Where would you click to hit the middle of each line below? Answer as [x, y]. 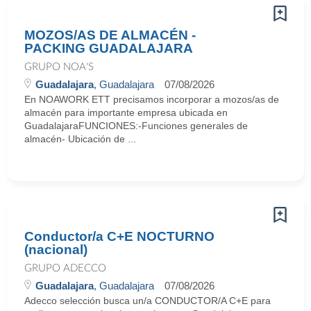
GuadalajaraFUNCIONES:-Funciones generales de [136, 126]
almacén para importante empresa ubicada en [126, 112]
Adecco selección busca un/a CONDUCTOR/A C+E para [148, 301]
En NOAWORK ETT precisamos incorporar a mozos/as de [152, 99]
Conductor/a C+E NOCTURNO [119, 236]
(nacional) [56, 250]
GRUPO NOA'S [59, 67]
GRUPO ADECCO [65, 268]
